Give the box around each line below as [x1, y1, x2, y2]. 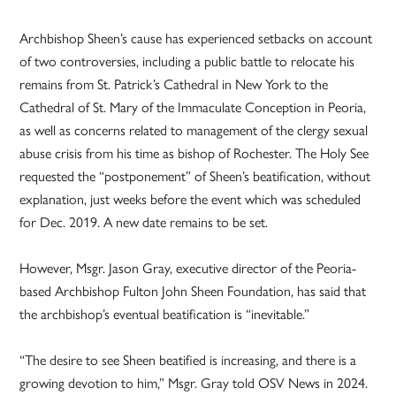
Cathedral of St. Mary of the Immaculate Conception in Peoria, [19, 99, 367, 117]
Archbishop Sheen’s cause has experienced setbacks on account [19, 30, 373, 48]
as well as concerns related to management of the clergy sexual [19, 122, 369, 140]
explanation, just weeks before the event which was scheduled [19, 191, 362, 209]
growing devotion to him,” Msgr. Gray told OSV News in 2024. [19, 375, 369, 392]
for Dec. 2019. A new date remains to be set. [19, 214, 269, 232]
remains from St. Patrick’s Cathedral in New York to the [19, 76, 329, 94]
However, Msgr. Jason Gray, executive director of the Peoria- [19, 260, 357, 278]
